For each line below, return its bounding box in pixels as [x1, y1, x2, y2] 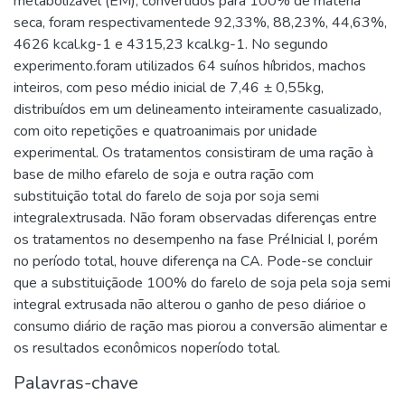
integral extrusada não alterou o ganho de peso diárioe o [14, 294, 366, 315]
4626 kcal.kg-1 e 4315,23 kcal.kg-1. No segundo [14, 33, 328, 54]
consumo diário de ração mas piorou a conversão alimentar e [14, 316, 388, 336]
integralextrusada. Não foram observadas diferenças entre [14, 207, 377, 228]
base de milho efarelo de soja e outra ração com [14, 164, 314, 184]
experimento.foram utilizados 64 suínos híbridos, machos [14, 55, 366, 76]
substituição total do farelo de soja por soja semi [14, 185, 319, 206]
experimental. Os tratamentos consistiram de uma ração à [14, 142, 373, 163]
